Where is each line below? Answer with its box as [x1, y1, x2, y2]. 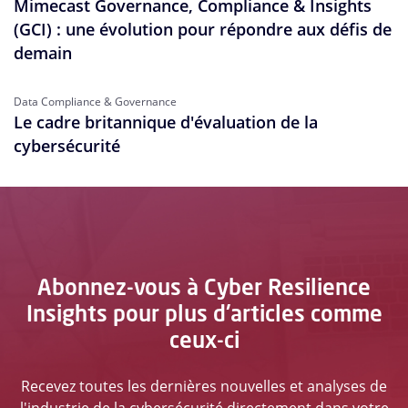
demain [14, 41, 72, 64]
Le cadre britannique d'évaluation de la [14, 110, 318, 133]
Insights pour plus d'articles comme [25, 298, 382, 328]
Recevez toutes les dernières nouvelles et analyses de [21, 375, 387, 396]
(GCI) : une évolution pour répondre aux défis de [14, 17, 392, 40]
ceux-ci [168, 324, 240, 354]
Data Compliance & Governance [14, 93, 177, 109]
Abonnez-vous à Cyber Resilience [37, 271, 371, 301]
